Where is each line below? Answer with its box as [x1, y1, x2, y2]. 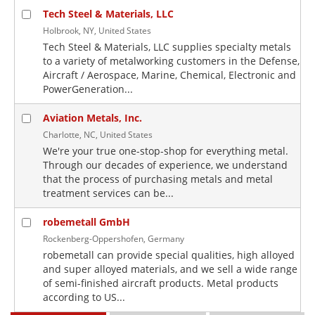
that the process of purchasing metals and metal [43, 172, 273, 186]
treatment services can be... [43, 186, 174, 200]
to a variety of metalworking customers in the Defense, [43, 54, 300, 67]
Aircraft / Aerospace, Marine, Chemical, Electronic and [43, 68, 296, 82]
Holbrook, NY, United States [43, 25, 151, 36]
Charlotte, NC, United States [43, 129, 153, 140]
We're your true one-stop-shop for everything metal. [43, 144, 288, 157]
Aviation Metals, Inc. [43, 111, 142, 124]
